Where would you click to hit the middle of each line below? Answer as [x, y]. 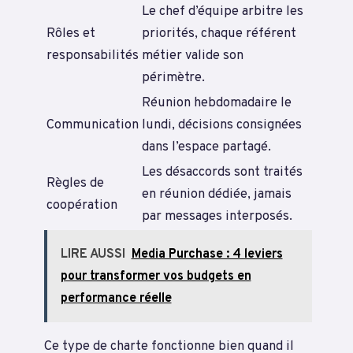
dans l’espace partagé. [206, 147]
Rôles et [71, 34]
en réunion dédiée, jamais [217, 195]
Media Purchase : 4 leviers [207, 254]
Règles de [75, 184]
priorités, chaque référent [219, 34]
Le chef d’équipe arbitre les [223, 12]
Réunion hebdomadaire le [217, 103]
